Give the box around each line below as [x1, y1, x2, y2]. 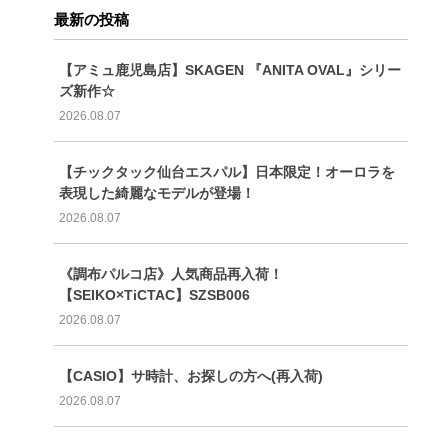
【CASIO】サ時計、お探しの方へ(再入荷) [58, 367, 323, 384]
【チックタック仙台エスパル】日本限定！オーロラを [58, 163, 395, 180]
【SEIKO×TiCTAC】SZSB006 [58, 286, 250, 303]
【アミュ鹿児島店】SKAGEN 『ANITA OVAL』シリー [58, 61, 401, 78]
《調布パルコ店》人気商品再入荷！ [58, 265, 283, 282]
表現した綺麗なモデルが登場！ [58, 184, 255, 201]
